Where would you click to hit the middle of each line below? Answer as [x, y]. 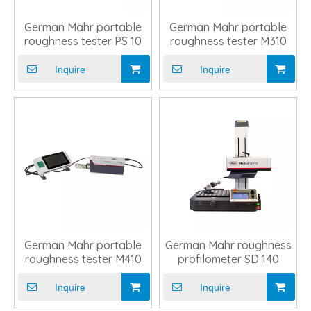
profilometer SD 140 [228, 259]
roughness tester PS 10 [83, 41]
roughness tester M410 [83, 259]
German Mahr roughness [228, 245]
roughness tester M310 [228, 41]
